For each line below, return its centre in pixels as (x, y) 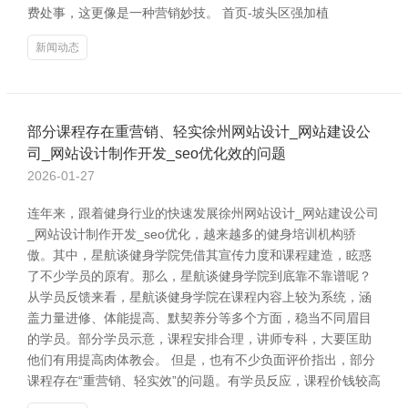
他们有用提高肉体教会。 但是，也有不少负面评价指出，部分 (201, 360)
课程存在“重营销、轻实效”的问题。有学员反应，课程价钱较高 (204, 381)
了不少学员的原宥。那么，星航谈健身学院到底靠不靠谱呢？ (199, 276)
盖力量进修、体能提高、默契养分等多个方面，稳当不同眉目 (199, 318)
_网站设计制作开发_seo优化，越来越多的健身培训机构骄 (192, 234)
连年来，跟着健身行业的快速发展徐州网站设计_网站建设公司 (203, 213)
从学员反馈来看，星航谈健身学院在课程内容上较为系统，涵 (199, 297)
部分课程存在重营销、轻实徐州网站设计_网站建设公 (199, 132)
